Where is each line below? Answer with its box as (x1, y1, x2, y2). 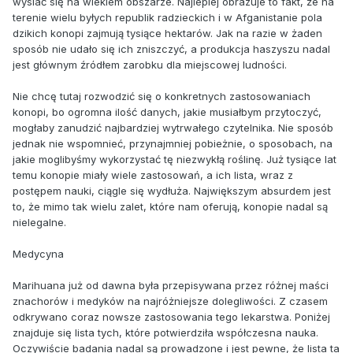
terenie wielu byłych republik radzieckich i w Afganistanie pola (13, 10, 322, 24)
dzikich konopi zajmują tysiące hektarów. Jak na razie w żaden (13, 26, 322, 39)
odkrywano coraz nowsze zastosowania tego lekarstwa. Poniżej (13, 310, 330, 323)
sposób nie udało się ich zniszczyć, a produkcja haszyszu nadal (13, 42, 330, 55)
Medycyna (13, 247, 64, 260)
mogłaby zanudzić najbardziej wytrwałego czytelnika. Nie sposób (13, 121, 333, 134)
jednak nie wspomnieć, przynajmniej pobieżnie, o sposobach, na (13, 136, 333, 150)
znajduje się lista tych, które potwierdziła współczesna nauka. (13, 325, 318, 339)
